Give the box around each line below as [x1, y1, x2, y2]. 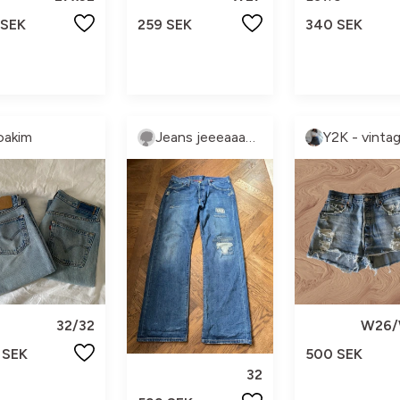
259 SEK [137, 15, 193, 33]
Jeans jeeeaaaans [246, 129, 256, 146]
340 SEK [304, 15, 362, 33]
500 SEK [304, 346, 362, 363]
